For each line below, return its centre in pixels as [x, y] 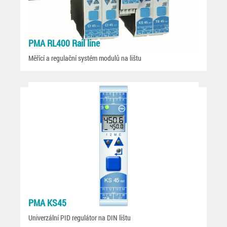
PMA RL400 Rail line [64, 43]
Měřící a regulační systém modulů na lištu [85, 58]
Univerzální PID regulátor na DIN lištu [80, 218]
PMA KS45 [47, 203]
